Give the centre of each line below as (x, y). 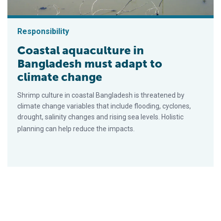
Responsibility (43, 31)
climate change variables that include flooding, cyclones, (104, 106)
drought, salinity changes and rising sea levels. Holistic (100, 117)
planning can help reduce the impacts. (76, 129)
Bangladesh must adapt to (90, 64)
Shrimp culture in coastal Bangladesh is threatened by (101, 95)
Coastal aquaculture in (81, 50)
